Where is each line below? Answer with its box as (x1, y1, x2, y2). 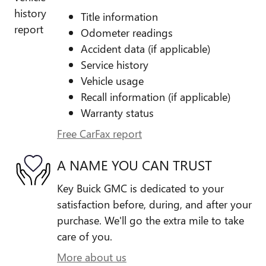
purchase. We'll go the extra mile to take (57, 212, 244, 227)
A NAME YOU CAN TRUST (57, 156, 212, 175)
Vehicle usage (81, 72, 144, 88)
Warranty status (81, 104, 154, 120)
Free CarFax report (57, 125, 142, 141)
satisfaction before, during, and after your (57, 196, 252, 211)
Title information (81, 8, 158, 24)
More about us (57, 249, 126, 264)
